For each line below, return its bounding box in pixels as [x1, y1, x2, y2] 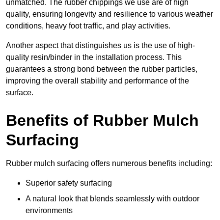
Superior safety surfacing [26, 179, 112, 188]
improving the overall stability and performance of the [6, 77, 189, 85]
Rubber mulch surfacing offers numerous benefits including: [6, 159, 212, 168]
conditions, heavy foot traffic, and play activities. [6, 22, 170, 30]
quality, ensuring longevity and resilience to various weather [6, 10, 213, 19]
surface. [6, 88, 33, 97]
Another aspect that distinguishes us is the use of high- [6, 41, 195, 50]
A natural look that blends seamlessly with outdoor [26, 194, 199, 203]
